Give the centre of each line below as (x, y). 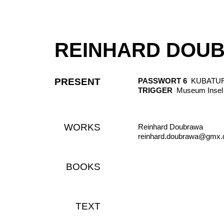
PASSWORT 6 (163, 81)
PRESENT (77, 82)
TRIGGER (157, 90)
